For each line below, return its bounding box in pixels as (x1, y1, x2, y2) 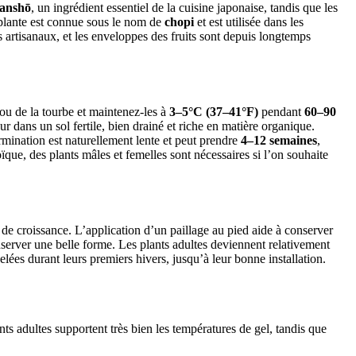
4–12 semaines (241, 133, 317, 147)
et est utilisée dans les (194, 14, 304, 29)
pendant (258, 104, 304, 118)
